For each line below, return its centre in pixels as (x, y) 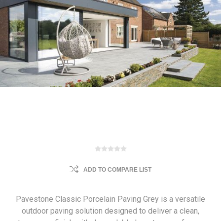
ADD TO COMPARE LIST (117, 170)
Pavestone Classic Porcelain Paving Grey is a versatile (110, 199)
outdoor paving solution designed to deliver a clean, (110, 211)
